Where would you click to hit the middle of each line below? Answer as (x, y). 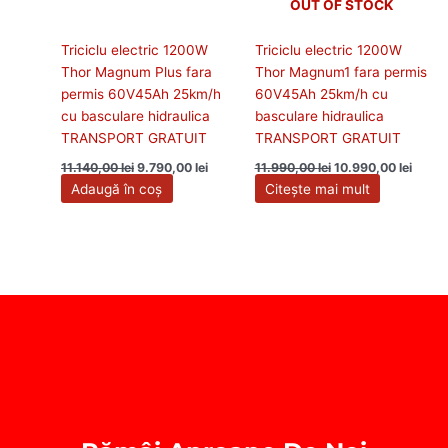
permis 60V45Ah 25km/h (141, 93)
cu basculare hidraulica (136, 115)
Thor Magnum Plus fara (137, 71)
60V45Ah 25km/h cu (321, 93)
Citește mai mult (317, 188)
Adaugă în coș (117, 188)
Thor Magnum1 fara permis (340, 71)
